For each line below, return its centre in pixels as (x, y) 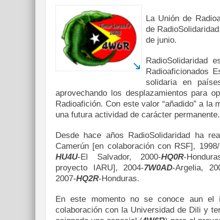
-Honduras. (119, 179)
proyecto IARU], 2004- (100, 168)
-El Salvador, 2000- (120, 157)
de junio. (161, 40)
